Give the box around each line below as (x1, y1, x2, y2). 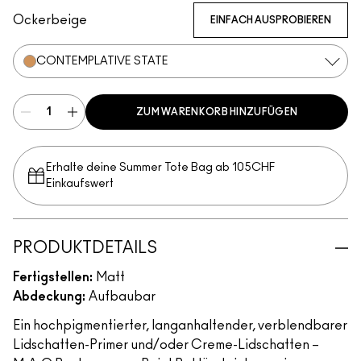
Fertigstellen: (13, 271, 93, 284)
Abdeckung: (13, 290, 85, 303)
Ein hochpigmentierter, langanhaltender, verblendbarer (13, 319, 347, 332)
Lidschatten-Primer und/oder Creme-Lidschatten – (13, 338, 319, 351)
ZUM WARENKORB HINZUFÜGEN (135, 107, 298, 117)
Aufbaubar (89, 290, 156, 303)
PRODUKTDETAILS (13, 240, 157, 256)
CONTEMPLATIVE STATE (36, 56, 168, 67)
